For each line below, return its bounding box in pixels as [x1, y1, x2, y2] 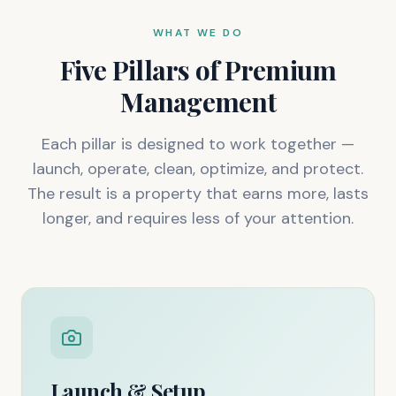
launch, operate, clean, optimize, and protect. [33, 158, 363, 179]
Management [120, 84, 276, 119]
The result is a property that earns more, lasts [27, 183, 369, 204]
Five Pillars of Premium [59, 52, 337, 88]
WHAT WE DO [153, 26, 243, 40]
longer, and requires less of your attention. [42, 208, 354, 229]
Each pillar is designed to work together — [42, 133, 354, 155]
